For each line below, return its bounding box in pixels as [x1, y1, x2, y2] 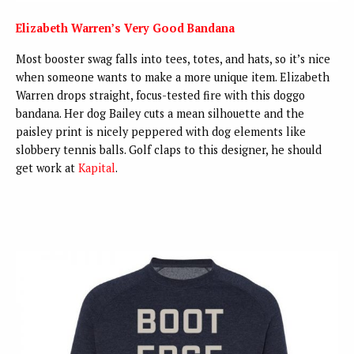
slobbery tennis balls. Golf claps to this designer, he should [16, 141, 322, 157]
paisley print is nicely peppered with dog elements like [16, 123, 306, 139]
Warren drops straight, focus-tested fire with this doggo [16, 87, 305, 103]
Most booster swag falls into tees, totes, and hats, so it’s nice [16, 51, 330, 66]
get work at [16, 160, 78, 175]
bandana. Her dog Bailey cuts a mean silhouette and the [16, 105, 304, 121]
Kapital [78, 160, 115, 175]
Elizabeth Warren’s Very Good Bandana [16, 20, 235, 36]
